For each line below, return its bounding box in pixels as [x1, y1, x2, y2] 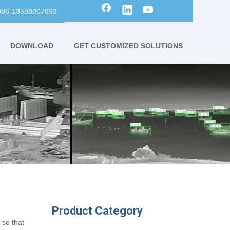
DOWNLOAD [10, 42, 53, 50]
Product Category [52, 204, 143, 217]
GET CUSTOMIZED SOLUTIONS [74, 42, 183, 50]
